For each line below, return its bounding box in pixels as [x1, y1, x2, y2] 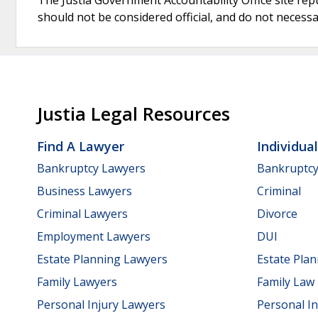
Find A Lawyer [37, 137, 124, 155]
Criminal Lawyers [37, 205, 128, 221]
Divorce [257, 205, 297, 221]
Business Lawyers [37, 182, 132, 199]
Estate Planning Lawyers [37, 251, 168, 267]
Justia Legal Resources [37, 101, 230, 126]
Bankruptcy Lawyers [37, 160, 146, 176]
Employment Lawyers [37, 228, 150, 244]
